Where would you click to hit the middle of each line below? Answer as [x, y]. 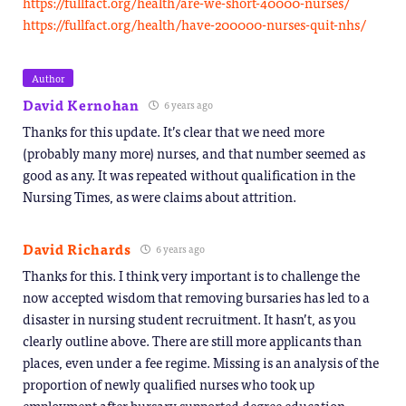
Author [48, 78]
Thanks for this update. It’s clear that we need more [174, 131]
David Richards [77, 249]
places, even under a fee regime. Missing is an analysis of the [201, 362]
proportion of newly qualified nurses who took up [169, 384]
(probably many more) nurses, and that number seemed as [194, 153]
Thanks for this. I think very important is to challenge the [191, 275]
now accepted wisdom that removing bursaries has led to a [196, 297]
